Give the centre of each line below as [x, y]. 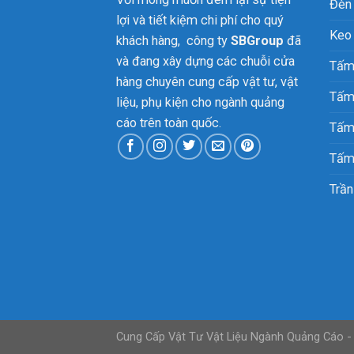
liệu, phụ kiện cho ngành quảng [200, 102]
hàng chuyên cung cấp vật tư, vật [207, 81]
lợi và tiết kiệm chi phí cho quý [200, 20]
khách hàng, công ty [173, 40]
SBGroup [257, 40]
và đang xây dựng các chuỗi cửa [205, 61]
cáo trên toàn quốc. [172, 122]
